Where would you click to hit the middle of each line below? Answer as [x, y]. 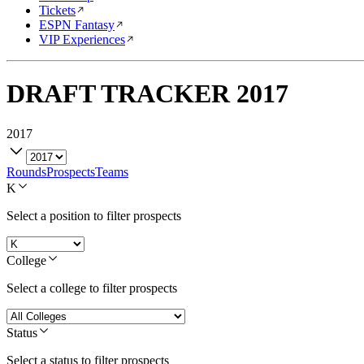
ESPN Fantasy [77, 25]
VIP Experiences [82, 39]
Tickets [57, 10]
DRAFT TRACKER [118, 94]
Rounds [26, 171]
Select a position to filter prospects [94, 215]
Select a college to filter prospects [92, 288]
